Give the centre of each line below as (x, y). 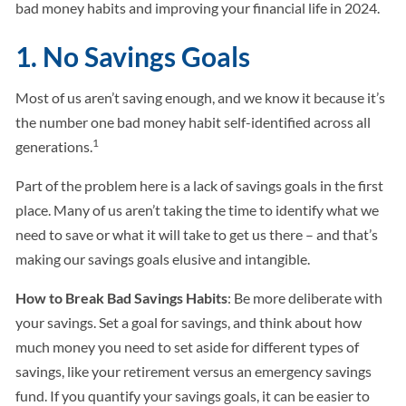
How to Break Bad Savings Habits (122, 298)
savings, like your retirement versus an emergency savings (194, 372)
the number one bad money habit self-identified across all (193, 122)
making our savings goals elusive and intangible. (163, 259)
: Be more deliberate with (305, 298)
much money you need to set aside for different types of (188, 347)
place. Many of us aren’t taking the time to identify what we (198, 210)
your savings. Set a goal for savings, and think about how (189, 323)
